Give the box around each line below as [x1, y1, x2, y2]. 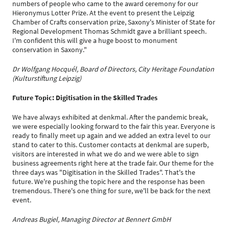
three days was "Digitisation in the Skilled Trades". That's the [12, 168, 195, 177]
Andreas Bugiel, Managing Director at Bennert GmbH [12, 215, 171, 224]
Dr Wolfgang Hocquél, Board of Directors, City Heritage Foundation [12, 64, 214, 74]
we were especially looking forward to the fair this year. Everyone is [12, 122, 215, 131]
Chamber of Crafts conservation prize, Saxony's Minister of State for [12, 17, 215, 27]
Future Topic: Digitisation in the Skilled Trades [12, 93, 157, 102]
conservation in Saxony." [12, 45, 87, 54]
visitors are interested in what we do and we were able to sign [12, 149, 199, 158]
